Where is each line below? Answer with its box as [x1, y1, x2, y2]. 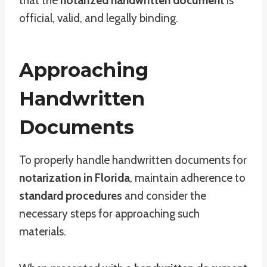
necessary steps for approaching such [19, 207, 200, 221]
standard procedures [19, 189, 122, 203]
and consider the [122, 189, 206, 203]
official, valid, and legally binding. [19, 11, 178, 25]
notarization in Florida [19, 171, 130, 185]
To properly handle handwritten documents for [19, 153, 247, 167]
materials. [19, 225, 66, 238]
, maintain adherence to [130, 171, 246, 185]
